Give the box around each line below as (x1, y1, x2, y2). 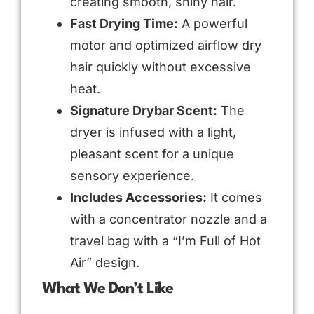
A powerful (178, 15, 247, 31)
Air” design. (70, 254, 139, 270)
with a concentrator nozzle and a (70, 211, 267, 226)
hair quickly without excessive (70, 59, 251, 74)
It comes (207, 189, 262, 205)
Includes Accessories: (70, 189, 207, 205)
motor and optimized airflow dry (70, 37, 261, 53)
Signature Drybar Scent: (70, 102, 217, 118)
